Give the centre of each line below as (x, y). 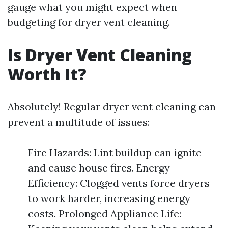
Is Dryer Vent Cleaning (100, 55)
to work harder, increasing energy (109, 198)
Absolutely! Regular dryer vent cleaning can (112, 107)
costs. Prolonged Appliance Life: (105, 213)
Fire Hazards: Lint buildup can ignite (115, 152)
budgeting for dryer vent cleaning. (89, 22)
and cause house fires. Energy (99, 168)
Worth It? (47, 74)
